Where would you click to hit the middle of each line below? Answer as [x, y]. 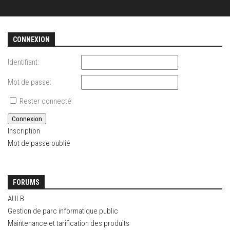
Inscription [24, 131]
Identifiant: [23, 62]
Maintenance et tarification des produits [69, 224]
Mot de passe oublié [39, 143]
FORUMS [26, 183]
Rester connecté [45, 101]
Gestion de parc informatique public [63, 211]
